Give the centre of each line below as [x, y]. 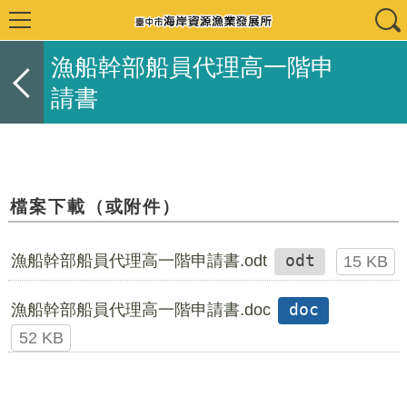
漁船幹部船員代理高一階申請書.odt [139, 260]
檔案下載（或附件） [95, 206]
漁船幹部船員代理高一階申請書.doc [140, 309]
